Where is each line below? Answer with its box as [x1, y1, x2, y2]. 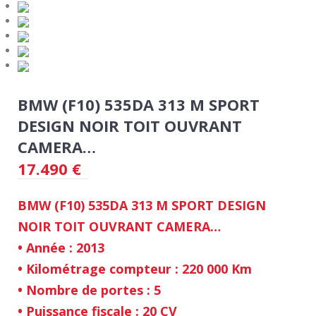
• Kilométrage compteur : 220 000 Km [18, 260, 252, 278]
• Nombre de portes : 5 [18, 281, 161, 299]
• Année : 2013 [18, 239, 104, 257]
